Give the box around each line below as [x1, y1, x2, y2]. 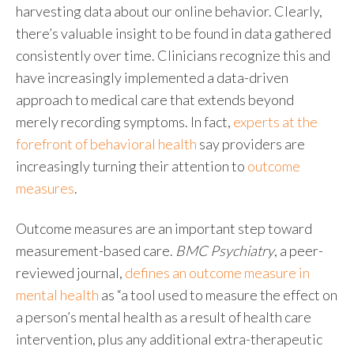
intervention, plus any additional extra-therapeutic [16, 330, 322, 348]
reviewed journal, [16, 263, 125, 281]
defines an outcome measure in [125, 263, 310, 281]
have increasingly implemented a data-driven [16, 69, 288, 87]
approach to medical [16, 91, 141, 109]
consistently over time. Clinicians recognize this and [16, 47, 330, 65]
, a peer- [274, 241, 323, 259]
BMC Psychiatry [173, 241, 274, 259]
